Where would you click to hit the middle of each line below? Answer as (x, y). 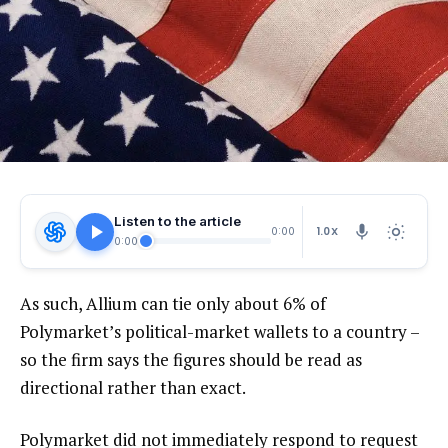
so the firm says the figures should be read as (191, 360)
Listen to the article (177, 221)
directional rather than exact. (133, 388)
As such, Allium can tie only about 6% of (173, 304)
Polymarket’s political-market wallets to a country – (219, 332)
